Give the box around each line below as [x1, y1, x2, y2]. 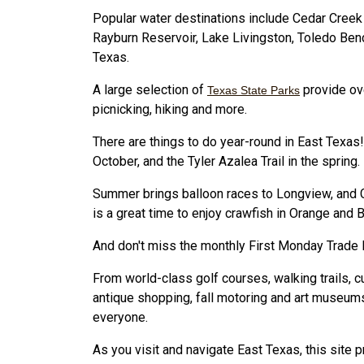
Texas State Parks [207, 83, 300, 97]
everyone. [93, 309, 148, 325]
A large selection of [93, 81, 207, 97]
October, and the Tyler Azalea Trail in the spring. [93, 153, 360, 169]
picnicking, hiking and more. [93, 101, 247, 117]
